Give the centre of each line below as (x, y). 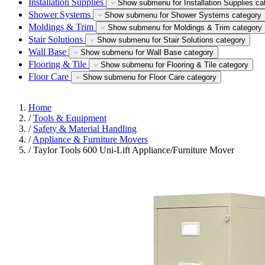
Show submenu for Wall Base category (147, 52)
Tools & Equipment (70, 118)
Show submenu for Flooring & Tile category (174, 65)
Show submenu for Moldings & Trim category (185, 28)
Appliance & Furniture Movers (90, 139)
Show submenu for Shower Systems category (183, 15)
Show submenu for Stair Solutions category (171, 40)
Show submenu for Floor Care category (150, 77)
